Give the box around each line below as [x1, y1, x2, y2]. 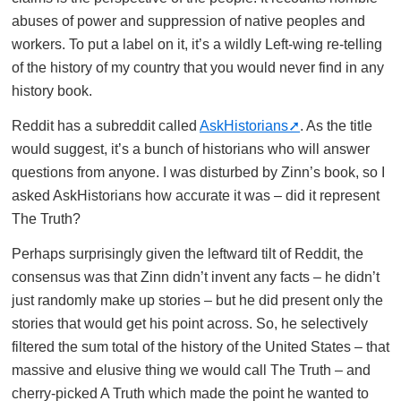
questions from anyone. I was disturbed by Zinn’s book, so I [12, 164, 385, 180]
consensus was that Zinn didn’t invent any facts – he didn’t [12, 269, 380, 285]
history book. [12, 82, 92, 98]
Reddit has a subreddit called [12, 117, 200, 133]
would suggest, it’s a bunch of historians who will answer [12, 141, 370, 157]
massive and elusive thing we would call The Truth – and [12, 362, 371, 378]
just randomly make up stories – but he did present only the [12, 292, 383, 308]
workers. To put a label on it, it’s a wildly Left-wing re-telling [12, 36, 382, 52]
